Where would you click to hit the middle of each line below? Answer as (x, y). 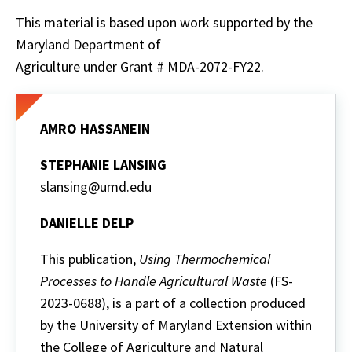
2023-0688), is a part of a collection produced (173, 303)
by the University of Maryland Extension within (176, 325)
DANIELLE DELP (87, 223)
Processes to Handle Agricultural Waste (154, 281)
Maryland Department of (88, 45)
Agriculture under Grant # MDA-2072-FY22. (140, 67)
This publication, (90, 259)
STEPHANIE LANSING (103, 165)
